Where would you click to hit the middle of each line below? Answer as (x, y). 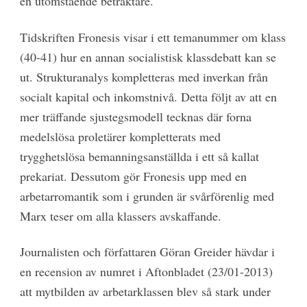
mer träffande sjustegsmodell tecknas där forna (135, 116)
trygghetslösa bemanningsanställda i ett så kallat (139, 156)
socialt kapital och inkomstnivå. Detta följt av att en (148, 96)
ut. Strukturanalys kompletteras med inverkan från (144, 76)
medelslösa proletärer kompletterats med (120, 136)
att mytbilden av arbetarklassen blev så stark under (145, 292)
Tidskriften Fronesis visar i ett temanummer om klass (152, 37)
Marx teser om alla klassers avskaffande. (120, 216)
